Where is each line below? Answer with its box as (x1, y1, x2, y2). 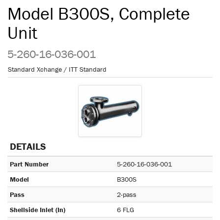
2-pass (117, 190, 137, 199)
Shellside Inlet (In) (10, 205, 65, 214)
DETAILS (10, 140, 46, 152)
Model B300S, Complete (7, 2, 190, 24)
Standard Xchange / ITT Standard (8, 65, 107, 74)
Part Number (10, 160, 49, 168)
